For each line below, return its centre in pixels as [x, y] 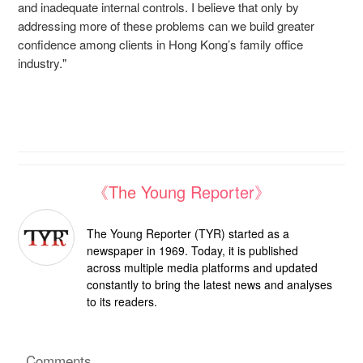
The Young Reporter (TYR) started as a [188, 234]
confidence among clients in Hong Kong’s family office [160, 45]
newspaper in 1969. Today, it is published [192, 251]
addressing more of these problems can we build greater [166, 26]
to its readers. [122, 302]
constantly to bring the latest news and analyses [209, 285]
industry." [42, 63]
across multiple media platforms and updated [202, 268]
